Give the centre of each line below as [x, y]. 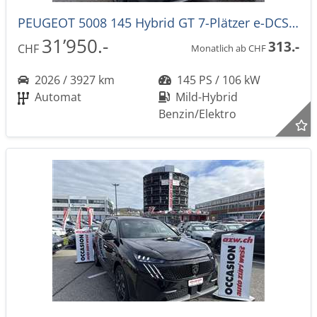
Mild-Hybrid [205, 97]
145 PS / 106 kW [217, 80]
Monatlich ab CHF [230, 48]
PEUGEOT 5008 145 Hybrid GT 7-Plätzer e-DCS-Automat [294, 23]
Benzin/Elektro [197, 114]
